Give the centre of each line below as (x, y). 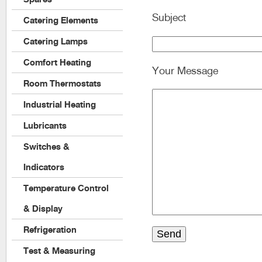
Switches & (46, 146)
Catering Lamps (56, 41)
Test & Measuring (59, 251)
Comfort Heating (57, 62)
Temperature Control (66, 188)
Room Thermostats (62, 83)
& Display (43, 208)
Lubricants (45, 125)
